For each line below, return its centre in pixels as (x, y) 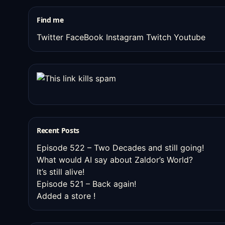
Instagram (125, 37)
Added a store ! (66, 196)
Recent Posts (58, 130)
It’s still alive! (61, 172)
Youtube (190, 37)
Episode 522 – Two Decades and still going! (120, 148)
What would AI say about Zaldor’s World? (115, 160)
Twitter (50, 37)
